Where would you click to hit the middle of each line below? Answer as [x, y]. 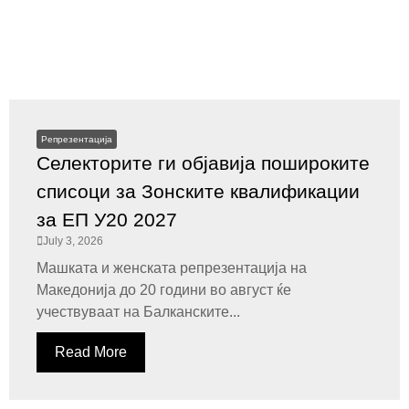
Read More [91, 352]
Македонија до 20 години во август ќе [164, 290]
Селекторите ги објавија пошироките [203, 163]
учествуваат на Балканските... [138, 312]
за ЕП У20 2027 [107, 220]
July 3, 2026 [73, 241]
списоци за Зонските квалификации [198, 191]
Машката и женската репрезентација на [172, 268]
